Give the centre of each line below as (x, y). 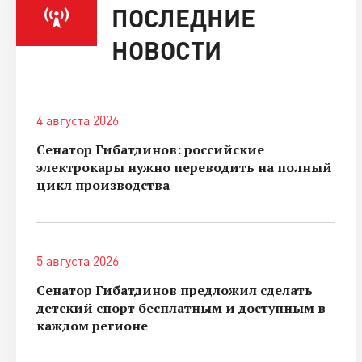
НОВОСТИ (166, 50)
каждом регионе (92, 325)
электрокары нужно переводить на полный (184, 167)
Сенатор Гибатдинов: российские (150, 149)
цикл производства (103, 185)
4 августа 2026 (78, 120)
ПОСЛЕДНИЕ (183, 17)
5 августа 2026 (78, 261)
